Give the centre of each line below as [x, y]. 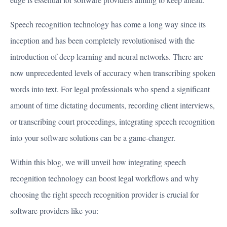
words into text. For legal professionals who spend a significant [110, 89]
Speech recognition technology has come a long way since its [108, 24]
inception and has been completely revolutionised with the [102, 41]
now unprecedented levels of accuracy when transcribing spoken [113, 73]
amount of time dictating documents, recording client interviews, [112, 105]
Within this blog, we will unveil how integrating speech [98, 162]
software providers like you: [54, 211]
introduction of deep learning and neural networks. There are [107, 57]
